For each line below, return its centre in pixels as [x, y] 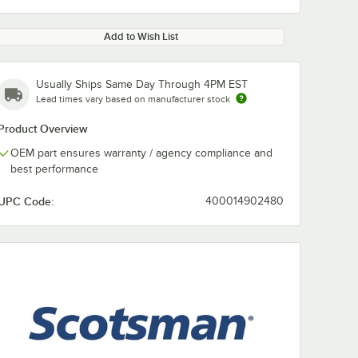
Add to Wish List [141, 36]
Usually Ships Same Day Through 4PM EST [142, 84]
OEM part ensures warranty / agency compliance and [141, 153]
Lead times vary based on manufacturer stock [133, 99]
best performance [54, 169]
